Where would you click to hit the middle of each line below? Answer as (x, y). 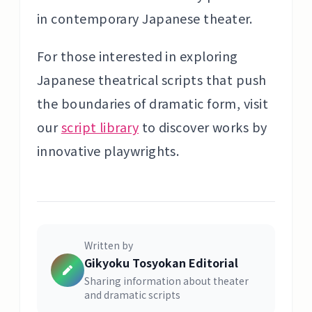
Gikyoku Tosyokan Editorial (161, 263)
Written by (109, 245)
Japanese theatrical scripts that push (152, 79)
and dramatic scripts (132, 295)
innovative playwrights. (108, 150)
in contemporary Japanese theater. (145, 18)
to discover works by (203, 127)
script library (100, 127)
